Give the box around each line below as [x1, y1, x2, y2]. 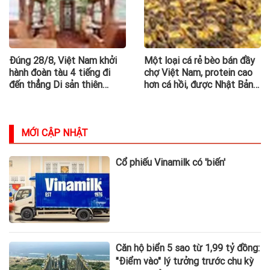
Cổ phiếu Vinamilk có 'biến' [116, 157, 226, 169]
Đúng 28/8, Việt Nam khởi [9, 55, 117, 67]
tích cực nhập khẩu [144, 91, 223, 103]
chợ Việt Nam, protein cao [144, 67, 253, 79]
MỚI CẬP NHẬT [21, 127, 88, 139]
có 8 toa [9, 115, 44, 127]
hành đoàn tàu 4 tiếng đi [9, 67, 110, 79]
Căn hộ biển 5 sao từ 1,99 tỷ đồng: [116, 242, 260, 254]
